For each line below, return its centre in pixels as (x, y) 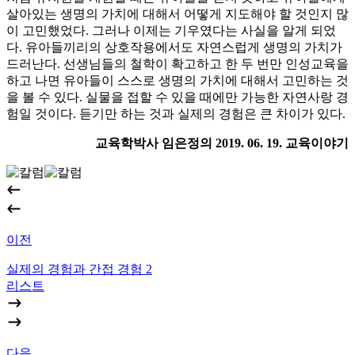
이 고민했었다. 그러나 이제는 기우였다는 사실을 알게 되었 (171, 30)
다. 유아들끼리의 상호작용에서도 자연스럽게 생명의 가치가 (174, 47)
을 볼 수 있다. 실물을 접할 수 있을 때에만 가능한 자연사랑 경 (177, 97)
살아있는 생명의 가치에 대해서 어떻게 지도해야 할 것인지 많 (177, 13)
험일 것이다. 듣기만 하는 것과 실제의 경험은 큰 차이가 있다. (176, 113)
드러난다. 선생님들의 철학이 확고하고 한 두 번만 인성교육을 (177, 63)
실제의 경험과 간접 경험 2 (79, 269)
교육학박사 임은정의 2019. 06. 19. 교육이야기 (222, 143)
